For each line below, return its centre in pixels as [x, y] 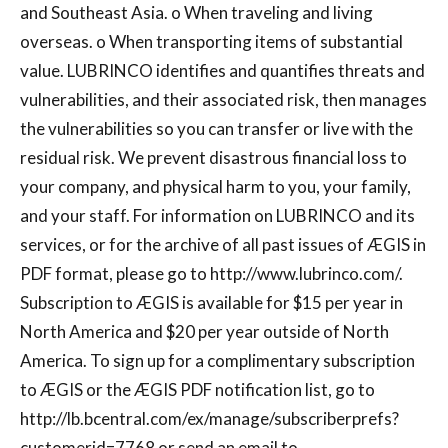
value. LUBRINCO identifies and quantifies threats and [222, 71]
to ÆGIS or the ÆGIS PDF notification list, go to [197, 390]
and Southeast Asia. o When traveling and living [196, 13]
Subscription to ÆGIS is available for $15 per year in [211, 303]
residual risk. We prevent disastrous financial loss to [213, 158]
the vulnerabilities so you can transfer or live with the [216, 129]
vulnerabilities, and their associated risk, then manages [223, 100]
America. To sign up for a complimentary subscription [217, 361]
